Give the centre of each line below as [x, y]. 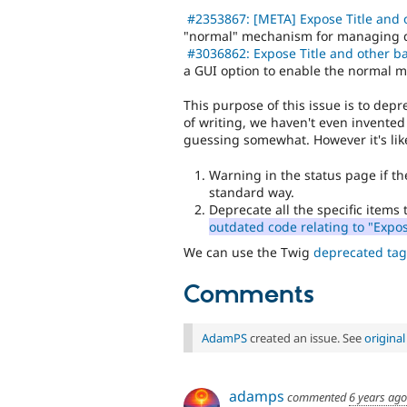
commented [317, 397]
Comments [249, 295]
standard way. [252, 192]
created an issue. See [306, 338]
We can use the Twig [248, 253]
